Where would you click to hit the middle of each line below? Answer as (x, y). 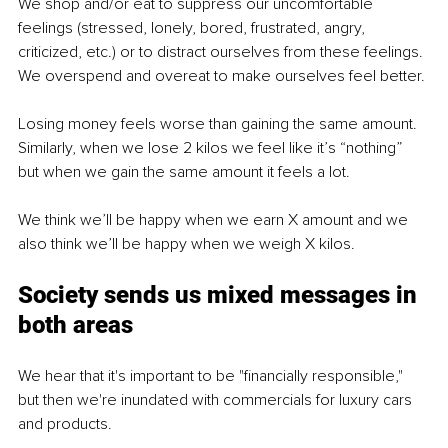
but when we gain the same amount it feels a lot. (184, 171)
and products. (65, 423)
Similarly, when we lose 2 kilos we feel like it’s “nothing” (212, 147)
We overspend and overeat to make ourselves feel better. (221, 75)
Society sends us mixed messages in (220, 294)
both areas (75, 324)
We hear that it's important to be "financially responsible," (212, 375)
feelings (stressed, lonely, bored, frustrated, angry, (193, 27)
